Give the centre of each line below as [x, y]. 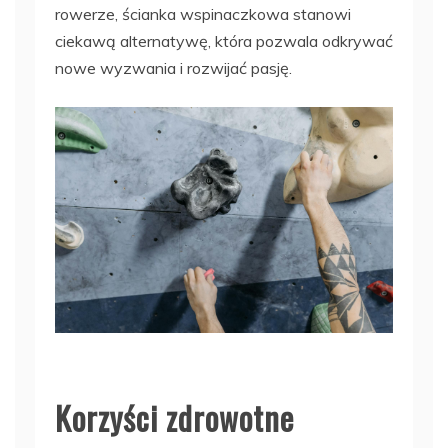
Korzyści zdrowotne [174, 417]
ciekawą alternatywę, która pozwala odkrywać [224, 40]
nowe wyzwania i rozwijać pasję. [173, 67]
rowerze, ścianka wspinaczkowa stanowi [203, 13]
